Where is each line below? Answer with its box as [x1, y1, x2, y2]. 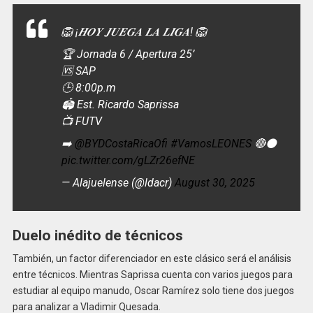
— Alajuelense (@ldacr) [61, 175, 175, 189]
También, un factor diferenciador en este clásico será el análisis [12, 253, 291, 265]
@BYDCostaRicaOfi [74, 136, 168, 150]
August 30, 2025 [174, 175, 255, 189]
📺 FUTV [61, 114, 102, 128]
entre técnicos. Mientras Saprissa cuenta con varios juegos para [12, 269, 293, 281]
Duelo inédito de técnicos [12, 226, 183, 244]
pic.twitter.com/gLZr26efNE [61, 153, 195, 167]
